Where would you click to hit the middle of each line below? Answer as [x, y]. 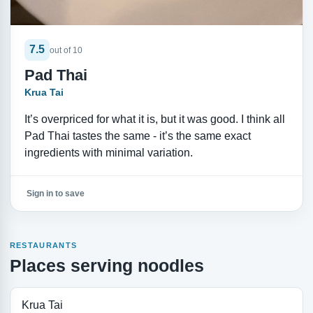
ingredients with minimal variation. [108, 152]
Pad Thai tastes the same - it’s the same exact [137, 136]
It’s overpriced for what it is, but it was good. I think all [154, 119]
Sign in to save [55, 194]
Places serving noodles [107, 265]
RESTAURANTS [43, 246]
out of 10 [66, 51]
